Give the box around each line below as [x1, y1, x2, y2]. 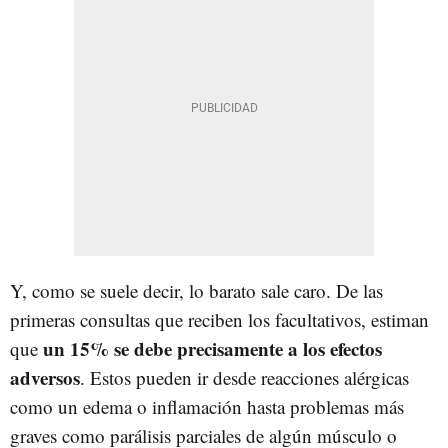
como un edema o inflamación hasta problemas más [10, 393, 404, 419]
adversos [10, 363, 80, 391]
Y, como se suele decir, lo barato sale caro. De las [10, 277, 383, 303]
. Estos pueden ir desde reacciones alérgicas [80, 364, 409, 390]
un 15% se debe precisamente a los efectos [43, 334, 382, 362]
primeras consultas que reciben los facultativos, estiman [10, 306, 429, 332]
